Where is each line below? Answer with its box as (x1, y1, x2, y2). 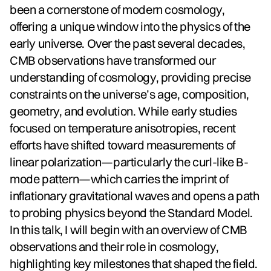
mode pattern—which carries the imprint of (10, 171, 229, 186)
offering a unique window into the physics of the (10, 18, 250, 34)
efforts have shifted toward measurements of (10, 137, 235, 152)
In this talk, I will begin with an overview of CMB (10, 221, 248, 237)
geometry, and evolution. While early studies (10, 103, 237, 119)
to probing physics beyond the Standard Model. (10, 204, 253, 220)
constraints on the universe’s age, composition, (10, 86, 249, 102)
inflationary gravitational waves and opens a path (10, 188, 260, 203)
